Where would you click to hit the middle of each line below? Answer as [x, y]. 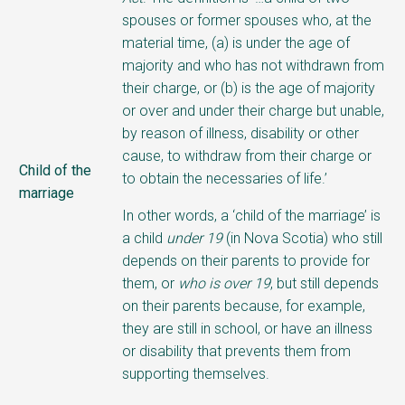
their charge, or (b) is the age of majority [249, 88]
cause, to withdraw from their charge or [247, 155]
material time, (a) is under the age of [236, 42]
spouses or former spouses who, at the [247, 20]
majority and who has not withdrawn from [253, 65]
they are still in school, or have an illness [247, 328]
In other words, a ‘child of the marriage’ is [251, 215]
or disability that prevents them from [236, 351]
